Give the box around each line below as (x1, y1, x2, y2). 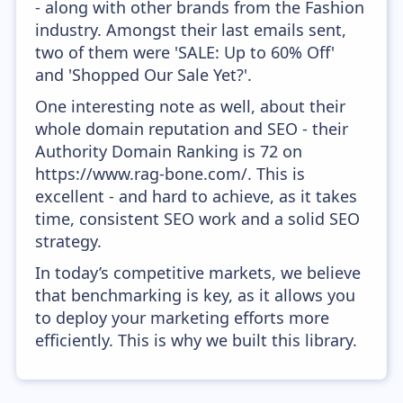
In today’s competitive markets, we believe (35, 262, 362, 283)
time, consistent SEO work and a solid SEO (35, 208, 361, 229)
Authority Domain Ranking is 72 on (35, 140, 303, 162)
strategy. (35, 230, 103, 252)
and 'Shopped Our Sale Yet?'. (35, 64, 253, 85)
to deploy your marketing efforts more (35, 307, 330, 328)
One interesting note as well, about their (35, 95, 346, 117)
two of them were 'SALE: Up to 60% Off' (35, 41, 336, 63)
